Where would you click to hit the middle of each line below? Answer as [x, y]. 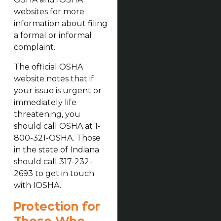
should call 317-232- [53, 161]
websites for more [49, 11]
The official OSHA [48, 67]
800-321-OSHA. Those [57, 138]
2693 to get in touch [54, 173]
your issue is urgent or [57, 90]
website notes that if [54, 78]
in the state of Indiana [56, 149]
